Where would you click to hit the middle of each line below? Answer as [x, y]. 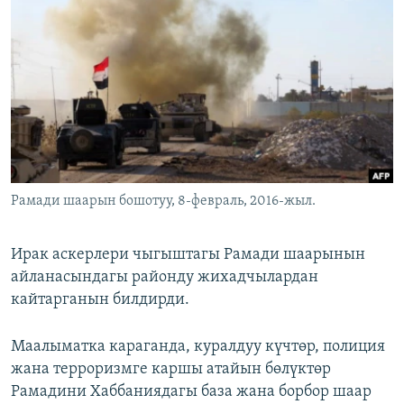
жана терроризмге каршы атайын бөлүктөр [171, 370]
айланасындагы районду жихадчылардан [165, 278]
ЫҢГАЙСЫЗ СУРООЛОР [91, 82]
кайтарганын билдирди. [100, 300]
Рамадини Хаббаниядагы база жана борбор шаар [191, 392]
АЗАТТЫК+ [59, 49]
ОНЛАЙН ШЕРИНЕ [64, 15]
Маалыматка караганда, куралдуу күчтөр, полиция [198, 347]
